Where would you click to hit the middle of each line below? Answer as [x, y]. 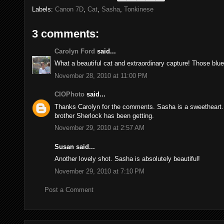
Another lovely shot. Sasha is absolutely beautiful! [127, 159]
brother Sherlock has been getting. [104, 115]
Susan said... [75, 146]
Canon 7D [69, 9]
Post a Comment [69, 190]
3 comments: [65, 33]
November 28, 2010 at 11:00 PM [101, 75]
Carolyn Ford [75, 51]
